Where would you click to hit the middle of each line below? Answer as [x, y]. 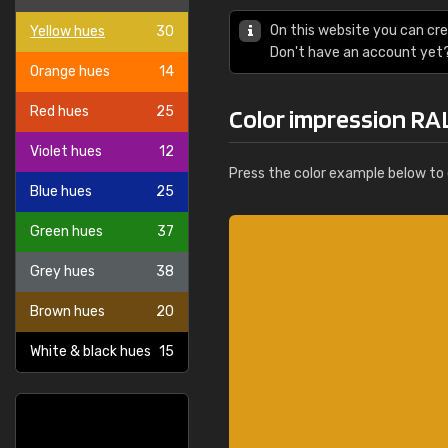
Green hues [66, 231]
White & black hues [90, 351]
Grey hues [62, 271]
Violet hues [66, 151]
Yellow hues [67, 31]
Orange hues [70, 71]
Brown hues [67, 311]
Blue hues [61, 191]
